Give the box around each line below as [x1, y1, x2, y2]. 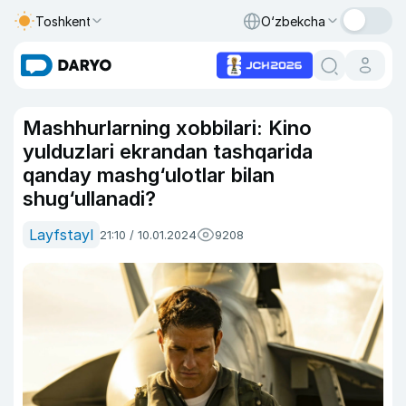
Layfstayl [29, 226, 93, 244]
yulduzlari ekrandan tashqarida [23, 140, 313, 163]
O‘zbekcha [261, 13, 325, 29]
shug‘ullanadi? [23, 187, 156, 210]
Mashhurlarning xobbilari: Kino [23, 116, 312, 140]
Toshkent [35, 13, 92, 29]
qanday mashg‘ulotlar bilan [23, 163, 275, 187]
